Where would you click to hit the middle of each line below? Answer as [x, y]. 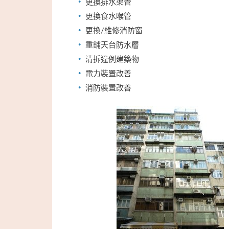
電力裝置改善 [108, 73]
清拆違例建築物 [112, 59]
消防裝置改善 [108, 87]
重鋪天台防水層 [112, 44]
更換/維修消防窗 [114, 30]
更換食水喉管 [108, 16]
